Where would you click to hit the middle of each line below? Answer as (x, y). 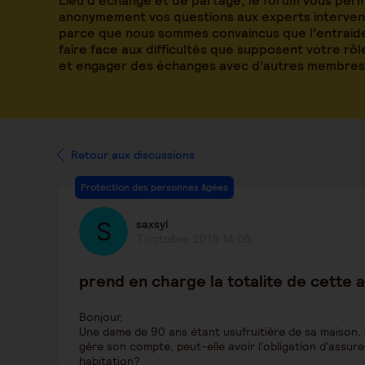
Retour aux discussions (133, 155)
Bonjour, (101, 317)
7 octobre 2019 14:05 (194, 239)
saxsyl (152, 224)
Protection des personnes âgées (154, 187)
